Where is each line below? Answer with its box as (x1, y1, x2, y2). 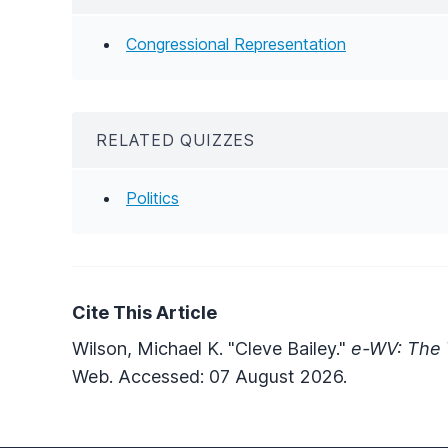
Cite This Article (72, 301, 217, 323)
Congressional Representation (126, 33, 346, 54)
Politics (126, 187, 179, 208)
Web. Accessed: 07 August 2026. (72, 365, 347, 387)
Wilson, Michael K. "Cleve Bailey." (72, 337, 351, 359)
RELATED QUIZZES (96, 129, 255, 150)
